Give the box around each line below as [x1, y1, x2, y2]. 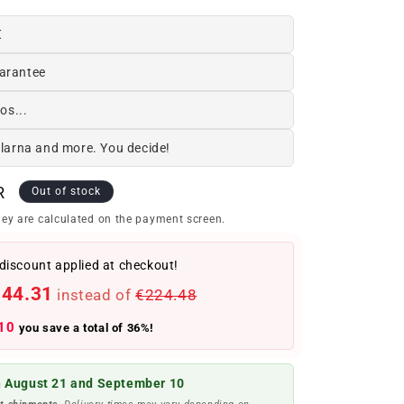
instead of [57, 287, 132, 304]
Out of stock [32, 185, 102, 197]
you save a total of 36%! [15, 321, 154, 335]
